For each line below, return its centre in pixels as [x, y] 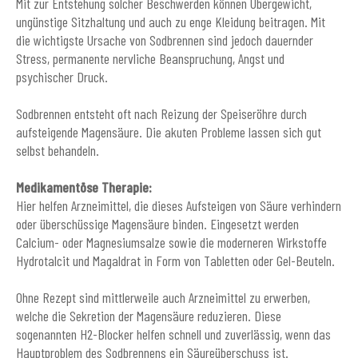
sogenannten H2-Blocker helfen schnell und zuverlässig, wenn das [173, 334]
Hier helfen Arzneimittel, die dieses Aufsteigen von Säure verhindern [179, 205]
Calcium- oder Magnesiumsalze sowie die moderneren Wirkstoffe [171, 242]
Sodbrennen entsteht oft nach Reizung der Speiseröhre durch [161, 113]
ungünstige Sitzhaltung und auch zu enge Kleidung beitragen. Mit [171, 21]
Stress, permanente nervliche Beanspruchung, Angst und [150, 58]
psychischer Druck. [62, 76]
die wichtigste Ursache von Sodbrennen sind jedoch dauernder [165, 40]
